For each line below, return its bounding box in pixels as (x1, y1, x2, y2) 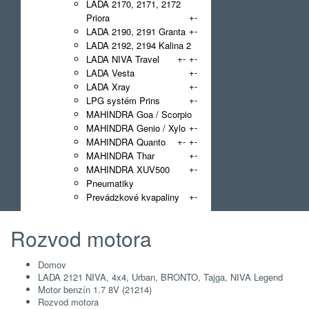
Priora (86, 11, 110, 24)
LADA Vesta (86, 66, 134, 79)
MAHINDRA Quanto (86, 135, 166, 148)
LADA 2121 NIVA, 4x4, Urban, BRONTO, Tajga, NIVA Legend (38, 270, 283, 283)
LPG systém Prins (86, 94, 160, 107)
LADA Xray (86, 80, 130, 93)
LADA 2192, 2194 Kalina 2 (86, 39, 191, 52)
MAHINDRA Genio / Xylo (86, 121, 186, 134)
